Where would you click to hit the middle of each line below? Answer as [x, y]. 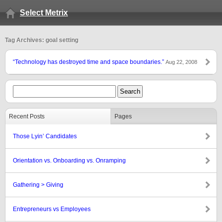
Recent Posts [27, 116]
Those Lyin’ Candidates [45, 136]
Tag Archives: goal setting [42, 40]
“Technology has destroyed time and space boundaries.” [89, 62]
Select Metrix [44, 13]
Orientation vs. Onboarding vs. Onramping [69, 161]
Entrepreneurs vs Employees [52, 209]
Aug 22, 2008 [181, 62]
